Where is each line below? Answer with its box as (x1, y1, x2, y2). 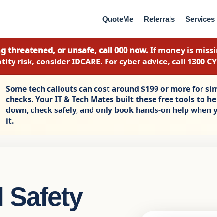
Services (186, 15, 215, 23)
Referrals (144, 15, 175, 23)
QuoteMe (102, 15, 133, 23)
